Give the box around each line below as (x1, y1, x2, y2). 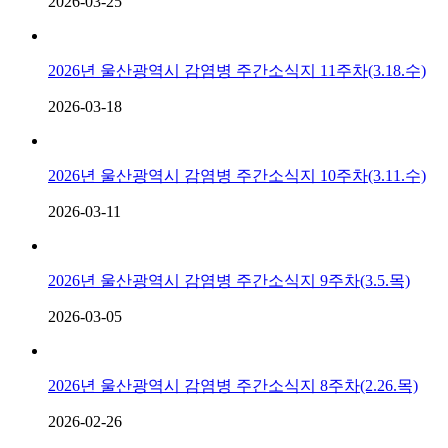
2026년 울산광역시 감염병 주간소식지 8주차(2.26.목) (48, 376, 418, 394)
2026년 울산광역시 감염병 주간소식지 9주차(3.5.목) (48, 271, 410, 289)
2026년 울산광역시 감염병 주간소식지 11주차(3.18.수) (48, 61, 426, 79)
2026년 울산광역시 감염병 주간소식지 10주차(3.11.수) (48, 166, 426, 184)
